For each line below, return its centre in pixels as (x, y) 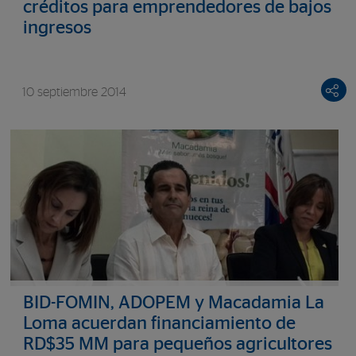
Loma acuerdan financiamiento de (159, 323)
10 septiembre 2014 (74, 92)
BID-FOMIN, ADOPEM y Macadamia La (173, 303)
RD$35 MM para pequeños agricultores (177, 344)
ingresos (57, 28)
